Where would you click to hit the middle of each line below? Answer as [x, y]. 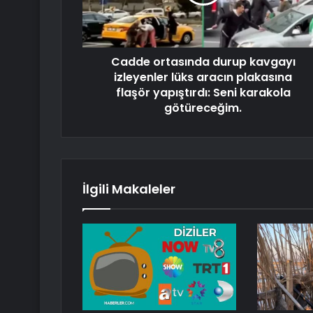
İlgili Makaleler [129, 189]
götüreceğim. [203, 108]
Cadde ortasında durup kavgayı [203, 62]
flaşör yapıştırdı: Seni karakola [203, 93]
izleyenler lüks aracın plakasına [203, 78]
